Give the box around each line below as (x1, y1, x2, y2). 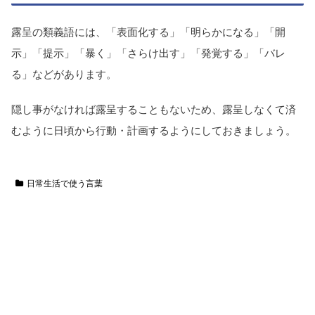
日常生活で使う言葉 (26, 178, 103, 188)
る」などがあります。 (11, 68, 117, 81)
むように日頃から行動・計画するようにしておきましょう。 (11, 124, 296, 136)
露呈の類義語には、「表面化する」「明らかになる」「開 (11, 26, 285, 39)
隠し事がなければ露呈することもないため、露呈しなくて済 (11, 103, 296, 115)
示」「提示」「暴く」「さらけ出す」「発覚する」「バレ (11, 47, 285, 60)
